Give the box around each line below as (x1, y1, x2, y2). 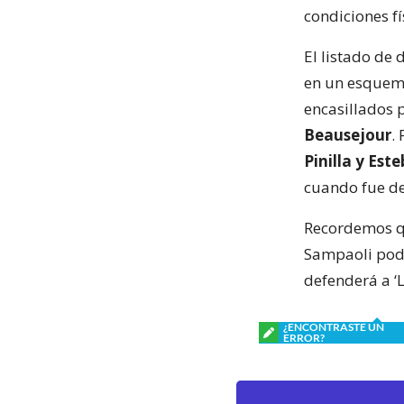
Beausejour (304, 124, 391, 145)
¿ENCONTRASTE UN (283, 319, 384, 334)
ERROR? (283, 330, 325, 344)
